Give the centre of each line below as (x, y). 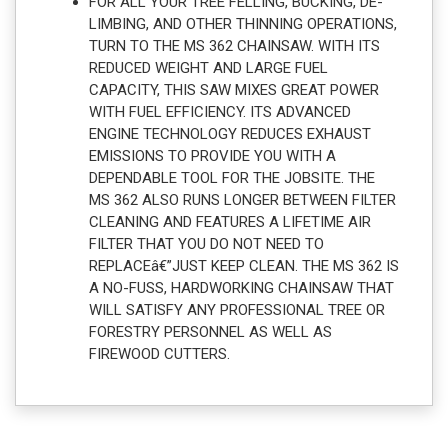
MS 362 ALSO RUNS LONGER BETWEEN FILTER (242, 199)
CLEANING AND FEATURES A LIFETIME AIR (230, 221)
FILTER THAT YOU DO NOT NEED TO (206, 243)
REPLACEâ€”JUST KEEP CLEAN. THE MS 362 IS (244, 265)
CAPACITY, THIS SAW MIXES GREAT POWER (234, 89)
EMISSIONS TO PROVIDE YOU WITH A (212, 155)
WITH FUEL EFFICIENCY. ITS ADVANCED (220, 111)
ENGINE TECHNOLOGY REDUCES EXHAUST (230, 133)
